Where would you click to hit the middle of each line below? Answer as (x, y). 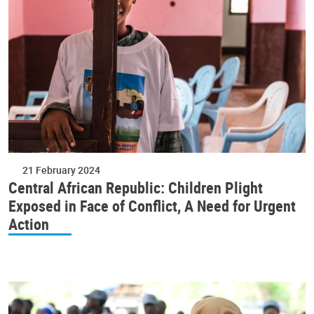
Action (29, 224)
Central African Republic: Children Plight (136, 187)
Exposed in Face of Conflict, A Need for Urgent (152, 205)
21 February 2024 (61, 170)
